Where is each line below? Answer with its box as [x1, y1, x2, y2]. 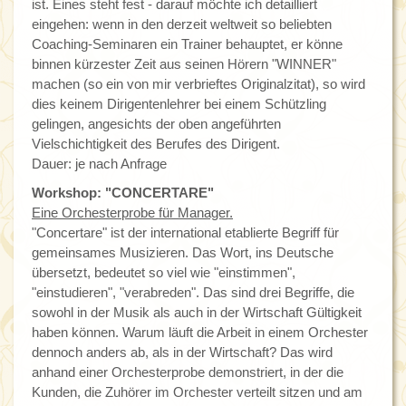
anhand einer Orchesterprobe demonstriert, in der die [32, 364, 343, 381]
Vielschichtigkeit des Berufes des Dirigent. [32, 136, 280, 152]
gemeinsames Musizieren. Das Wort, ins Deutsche [32, 245, 333, 261]
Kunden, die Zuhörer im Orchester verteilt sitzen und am [32, 384, 362, 401]
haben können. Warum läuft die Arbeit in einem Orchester [32, 324, 368, 341]
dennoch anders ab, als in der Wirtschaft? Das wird [32, 344, 333, 361]
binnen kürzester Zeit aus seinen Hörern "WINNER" [32, 56, 336, 72]
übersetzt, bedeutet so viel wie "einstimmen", [32, 265, 295, 281]
